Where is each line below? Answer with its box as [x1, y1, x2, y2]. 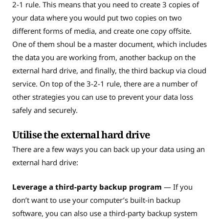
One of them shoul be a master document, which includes [12, 39, 207, 49]
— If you [162, 181, 193, 192]
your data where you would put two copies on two [12, 13, 182, 23]
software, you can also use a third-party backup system [12, 208, 197, 218]
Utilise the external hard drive [12, 128, 152, 142]
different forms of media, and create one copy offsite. [12, 26, 192, 36]
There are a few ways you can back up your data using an [12, 144, 205, 154]
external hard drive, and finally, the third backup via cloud [12, 66, 206, 76]
